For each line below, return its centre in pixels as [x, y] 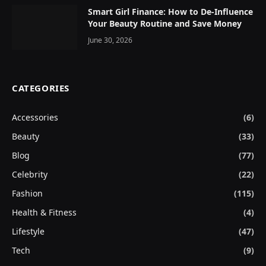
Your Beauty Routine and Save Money [165, 23]
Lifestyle [28, 231]
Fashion [27, 193]
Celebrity [30, 174]
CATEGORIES [41, 88]
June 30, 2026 [110, 40]
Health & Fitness [44, 212]
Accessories [35, 117]
